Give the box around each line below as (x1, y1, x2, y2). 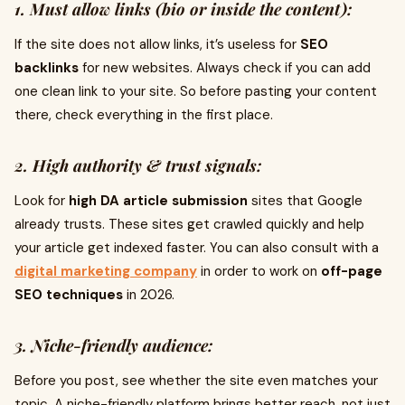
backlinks (14, 59, 79, 77)
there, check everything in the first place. (14, 106, 273, 124)
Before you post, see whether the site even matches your (14, 372, 378, 390)
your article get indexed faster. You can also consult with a (14, 239, 379, 257)
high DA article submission (69, 192, 248, 210)
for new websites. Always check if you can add (79, 59, 371, 77)
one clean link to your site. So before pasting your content (14, 82, 377, 100)
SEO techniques (14, 286, 123, 304)
